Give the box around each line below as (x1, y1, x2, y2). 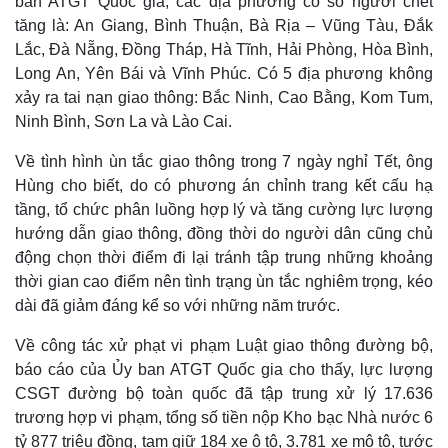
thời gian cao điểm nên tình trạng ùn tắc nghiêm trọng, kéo (15, 273, 433, 290)
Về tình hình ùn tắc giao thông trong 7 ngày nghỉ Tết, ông (15, 153, 433, 170)
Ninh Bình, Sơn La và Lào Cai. (15, 113, 232, 130)
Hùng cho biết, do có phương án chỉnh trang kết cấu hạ (15, 177, 433, 194)
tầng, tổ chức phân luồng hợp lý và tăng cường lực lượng (15, 201, 433, 218)
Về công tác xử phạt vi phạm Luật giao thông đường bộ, (15, 337, 433, 354)
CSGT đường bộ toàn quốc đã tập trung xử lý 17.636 (15, 385, 433, 402)
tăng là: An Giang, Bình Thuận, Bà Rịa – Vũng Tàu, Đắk (15, 17, 433, 34)
